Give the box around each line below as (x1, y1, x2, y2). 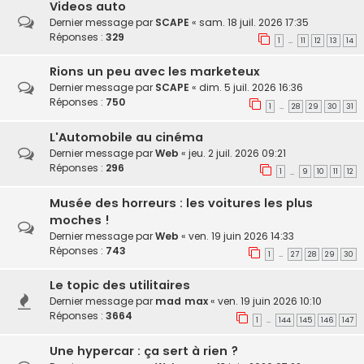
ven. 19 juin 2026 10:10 (218, 294, 322, 309)
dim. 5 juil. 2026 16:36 (199, 80, 303, 95)
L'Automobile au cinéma (50, 128, 203, 145)
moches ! (50, 211, 110, 228)
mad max (155, 294, 208, 309)
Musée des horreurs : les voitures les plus (50, 194, 313, 211)
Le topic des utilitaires (50, 277, 190, 294)
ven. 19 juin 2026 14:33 (188, 228, 294, 243)
